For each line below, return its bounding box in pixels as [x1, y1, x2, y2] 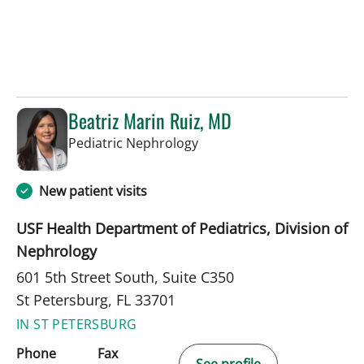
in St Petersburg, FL [197, 132, 316, 151]
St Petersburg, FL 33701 [16, 290, 175, 310]
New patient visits [39, 182, 147, 201]
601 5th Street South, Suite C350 [16, 267, 234, 288]
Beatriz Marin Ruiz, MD [68, 105, 232, 135]
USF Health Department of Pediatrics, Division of [16, 219, 348, 239]
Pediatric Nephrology [68, 133, 198, 152]
